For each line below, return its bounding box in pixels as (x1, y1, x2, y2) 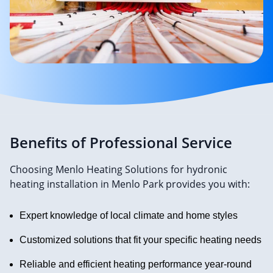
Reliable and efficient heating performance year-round (19, 259, 252, 270)
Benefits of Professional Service (10, 132, 232, 153)
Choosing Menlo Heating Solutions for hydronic (10, 163, 227, 177)
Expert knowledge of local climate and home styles (19, 210, 238, 221)
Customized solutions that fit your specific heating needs (19, 235, 261, 246)
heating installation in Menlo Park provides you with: (10, 177, 250, 191)
